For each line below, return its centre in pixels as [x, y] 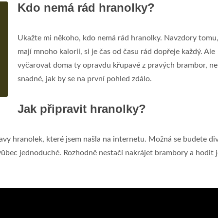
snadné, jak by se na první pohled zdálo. [85, 79]
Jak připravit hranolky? [82, 109]
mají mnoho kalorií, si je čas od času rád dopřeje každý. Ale [116, 52]
